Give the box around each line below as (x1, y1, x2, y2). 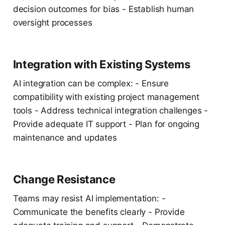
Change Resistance (13, 173, 116, 186)
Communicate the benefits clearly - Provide (13, 207, 185, 217)
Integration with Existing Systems (13, 58, 190, 71)
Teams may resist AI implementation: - (13, 193, 166, 204)
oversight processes (13, 18, 92, 28)
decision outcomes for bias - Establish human (13, 4, 194, 15)
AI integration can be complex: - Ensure (13, 78, 169, 89)
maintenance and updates (13, 133, 117, 143)
